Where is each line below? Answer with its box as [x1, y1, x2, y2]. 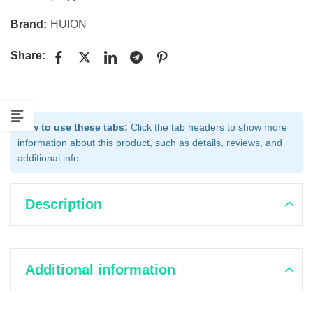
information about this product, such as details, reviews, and [17, 136, 282, 148]
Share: [10, 50, 45, 62]
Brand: [10, 17, 50, 30]
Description [25, 196, 102, 212]
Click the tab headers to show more [128, 121, 287, 133]
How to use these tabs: [17, 121, 128, 133]
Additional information [25, 261, 175, 277]
